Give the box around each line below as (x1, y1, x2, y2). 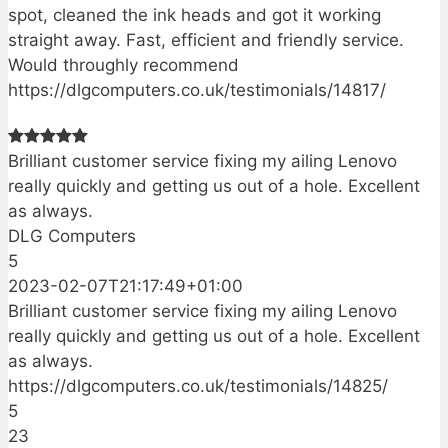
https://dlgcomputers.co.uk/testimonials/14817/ (8, 80, 386, 101)
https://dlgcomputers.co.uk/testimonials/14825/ (8, 376, 388, 397)
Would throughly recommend (8, 55, 239, 76)
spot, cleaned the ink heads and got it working (8, 5, 381, 26)
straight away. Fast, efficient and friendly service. (8, 30, 404, 51)
